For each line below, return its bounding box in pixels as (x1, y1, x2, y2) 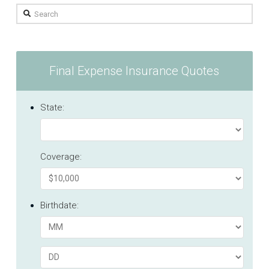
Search (15, 5, 45, 17)
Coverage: (40, 151, 82, 162)
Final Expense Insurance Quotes (49, 64, 220, 79)
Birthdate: (40, 199, 79, 211)
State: (40, 102, 64, 113)
